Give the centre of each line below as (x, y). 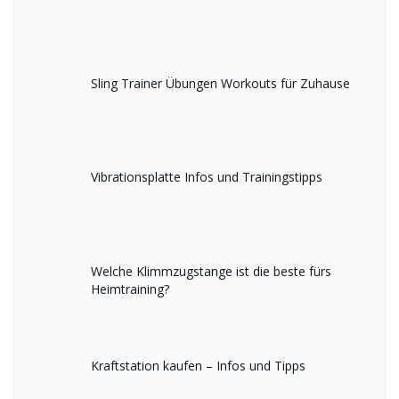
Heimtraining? (130, 289)
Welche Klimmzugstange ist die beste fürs (211, 272)
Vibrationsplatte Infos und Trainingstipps (206, 177)
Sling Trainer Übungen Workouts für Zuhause (220, 83)
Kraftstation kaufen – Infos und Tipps (198, 365)
